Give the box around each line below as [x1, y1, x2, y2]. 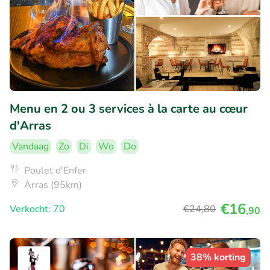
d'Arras [10, 118, 51, 134]
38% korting [190, 251, 246, 265]
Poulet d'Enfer [24, 164, 86, 178]
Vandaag [12, 140, 49, 154]
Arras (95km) [24, 178, 82, 192]
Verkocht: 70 [10, 202, 65, 216]
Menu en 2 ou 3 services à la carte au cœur [10, 101, 248, 118]
